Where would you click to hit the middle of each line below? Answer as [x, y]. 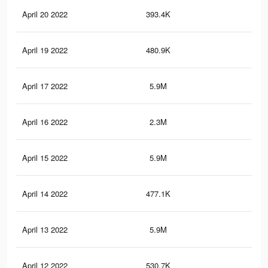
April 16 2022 [45, 122]
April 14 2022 [45, 194]
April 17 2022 [45, 86]
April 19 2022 [45, 50]
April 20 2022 [45, 14]
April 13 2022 [45, 230]
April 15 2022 [45, 158]
